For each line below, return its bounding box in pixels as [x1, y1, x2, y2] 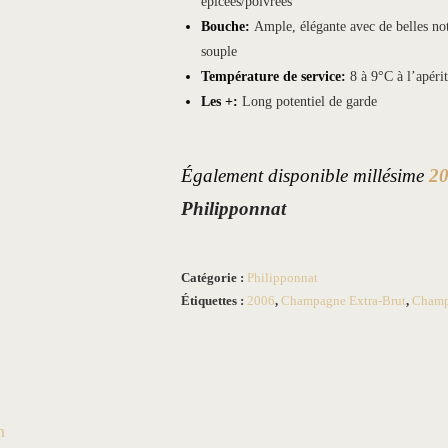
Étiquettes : [180, 292, 247, 308]
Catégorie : [180, 269, 247, 285]
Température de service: [200, 68, 350, 84]
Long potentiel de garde [241, 93, 377, 109]
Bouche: [200, 18, 254, 34]
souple [200, 43, 241, 59]
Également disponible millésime [180, 164, 429, 186]
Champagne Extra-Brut [280, 292, 406, 308]
